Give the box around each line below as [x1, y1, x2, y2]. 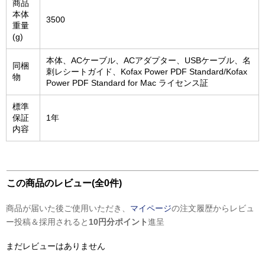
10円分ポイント [89, 217, 148, 227]
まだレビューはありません [6, 241, 105, 251]
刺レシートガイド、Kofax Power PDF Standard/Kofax [46, 67, 247, 76]
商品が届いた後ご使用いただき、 [6, 203, 130, 213]
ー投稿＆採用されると [6, 217, 89, 227]
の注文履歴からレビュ [172, 203, 254, 213]
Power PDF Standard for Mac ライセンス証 [46, 78, 208, 88]
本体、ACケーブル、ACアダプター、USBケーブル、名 [46, 56, 251, 65]
